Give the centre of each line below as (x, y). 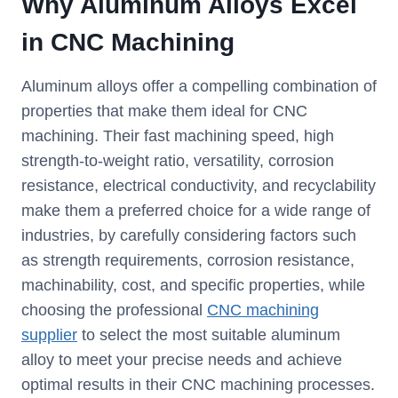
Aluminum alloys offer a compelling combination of (199, 87)
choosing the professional (114, 310)
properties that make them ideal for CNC (164, 111)
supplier (49, 335)
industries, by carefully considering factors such (189, 236)
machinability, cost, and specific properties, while (193, 286)
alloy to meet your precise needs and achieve (182, 360)
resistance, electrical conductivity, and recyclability (199, 186)
